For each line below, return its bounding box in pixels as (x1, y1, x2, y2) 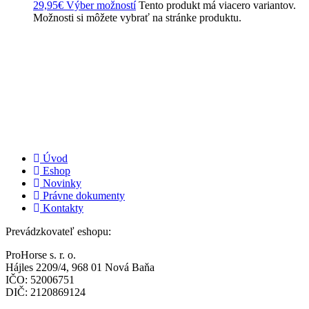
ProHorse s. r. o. (6, 248, 76, 261)
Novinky (43, 177, 81, 189)
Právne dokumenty (43, 189, 125, 201)
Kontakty (43, 201, 83, 214)
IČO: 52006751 (6, 273, 74, 286)
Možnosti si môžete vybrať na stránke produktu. (33, 11, 241, 23)
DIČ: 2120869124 (6, 286, 86, 298)
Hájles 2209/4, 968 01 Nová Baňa (6, 261, 154, 273)
